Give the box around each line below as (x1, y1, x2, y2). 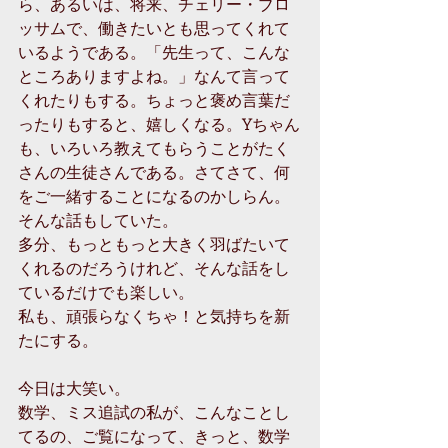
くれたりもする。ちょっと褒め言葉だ (18, 88, 290, 110)
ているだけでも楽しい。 (18, 280, 194, 302)
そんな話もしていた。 (18, 208, 178, 230)
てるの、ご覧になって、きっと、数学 (18, 424, 290, 446)
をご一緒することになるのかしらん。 (18, 184, 290, 206)
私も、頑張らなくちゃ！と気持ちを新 (18, 304, 290, 326)
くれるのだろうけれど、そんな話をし (18, 256, 290, 278)
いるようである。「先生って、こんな (18, 40, 290, 62)
